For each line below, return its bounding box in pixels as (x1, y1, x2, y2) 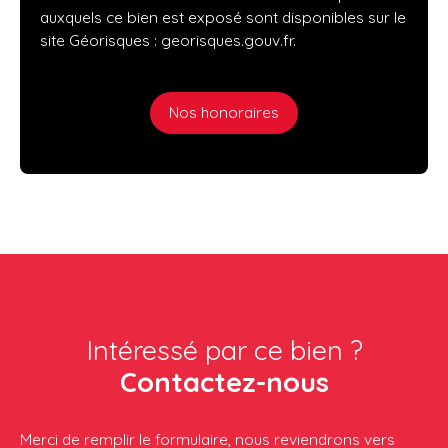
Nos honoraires (169, 102, 279, 123)
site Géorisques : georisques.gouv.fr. (40, 29, 296, 50)
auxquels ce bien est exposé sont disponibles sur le (40, 6, 406, 27)
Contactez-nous (119, 364, 329, 399)
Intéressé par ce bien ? (85, 332, 363, 367)
